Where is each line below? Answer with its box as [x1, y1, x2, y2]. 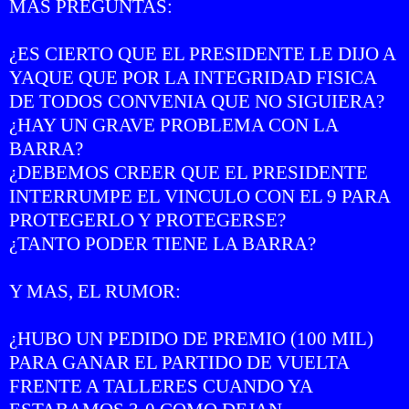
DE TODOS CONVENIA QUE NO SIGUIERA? [9, 90, 384, 111]
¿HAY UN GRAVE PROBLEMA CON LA [9, 114, 338, 135]
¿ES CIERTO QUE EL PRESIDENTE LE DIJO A [9, 43, 395, 64]
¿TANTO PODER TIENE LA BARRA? [9, 233, 316, 254]
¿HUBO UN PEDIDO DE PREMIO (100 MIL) [9, 328, 373, 349]
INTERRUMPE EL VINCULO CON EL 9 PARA [9, 185, 390, 206]
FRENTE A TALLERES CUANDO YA [9, 375, 312, 396]
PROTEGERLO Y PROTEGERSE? [9, 209, 286, 230]
